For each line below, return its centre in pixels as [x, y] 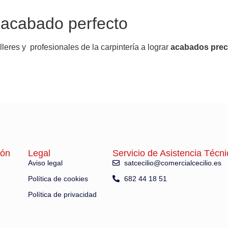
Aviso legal [45, 163]
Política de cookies [58, 178]
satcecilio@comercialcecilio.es [173, 163]
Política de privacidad [62, 194]
